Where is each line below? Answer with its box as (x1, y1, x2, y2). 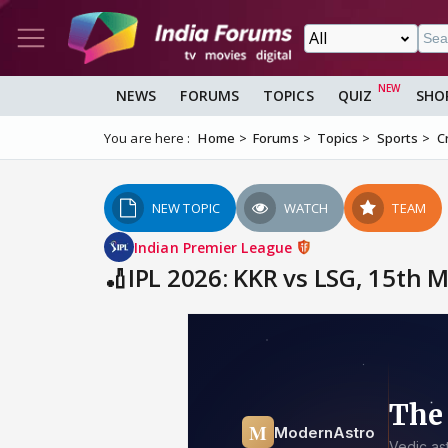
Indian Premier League (134, 237, 297, 257)
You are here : (104, 129, 191, 148)
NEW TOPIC (152, 199, 220, 218)
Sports (376, 129, 419, 148)
